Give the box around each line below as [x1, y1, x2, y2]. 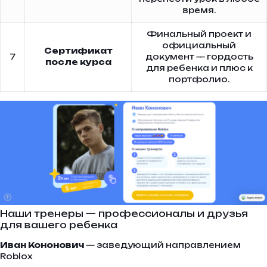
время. [182, 5, 216, 15]
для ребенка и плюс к [145, 63, 253, 73]
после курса [45, 57, 111, 67]
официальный [162, 40, 236, 50]
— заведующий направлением [84, 240, 241, 250]
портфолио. [169, 74, 229, 84]
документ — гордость [145, 51, 253, 61]
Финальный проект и [147, 29, 252, 39]
